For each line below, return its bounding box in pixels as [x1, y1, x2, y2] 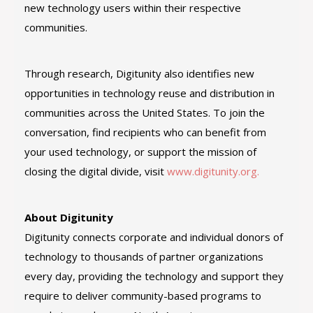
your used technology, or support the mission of [24, 145, 256, 159]
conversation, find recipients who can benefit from [24, 125, 266, 139]
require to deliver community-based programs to [24, 289, 261, 303]
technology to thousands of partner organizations [24, 249, 263, 263]
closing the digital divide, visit [24, 164, 167, 178]
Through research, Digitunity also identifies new [24, 66, 254, 80]
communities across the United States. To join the [24, 105, 265, 119]
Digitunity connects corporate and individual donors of [24, 230, 283, 244]
